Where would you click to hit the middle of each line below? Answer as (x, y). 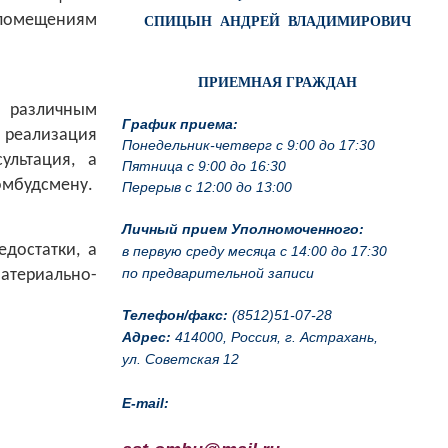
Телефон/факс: (175, 314)
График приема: (180, 123)
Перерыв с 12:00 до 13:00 (207, 186)
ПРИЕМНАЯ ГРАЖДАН (277, 82)
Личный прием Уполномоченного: (243, 228)
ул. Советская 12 (180, 358)
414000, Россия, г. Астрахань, (274, 336)
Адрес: (146, 336)
